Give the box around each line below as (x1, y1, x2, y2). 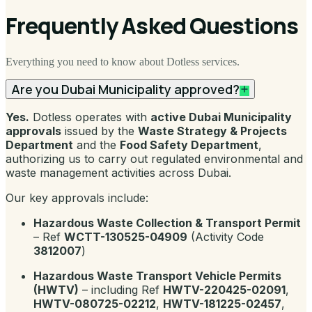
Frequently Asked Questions (6, 10, 299, 42)
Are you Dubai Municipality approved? (11, 80, 240, 97)
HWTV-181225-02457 (163, 296, 281, 311)
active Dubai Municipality (150, 109, 292, 124)
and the (73, 137, 120, 152)
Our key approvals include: (6, 190, 148, 205)
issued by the (61, 123, 138, 138)
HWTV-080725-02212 (33, 296, 156, 311)
